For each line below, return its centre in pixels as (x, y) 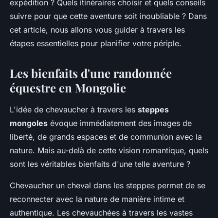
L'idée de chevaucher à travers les (74, 109)
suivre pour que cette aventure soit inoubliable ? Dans (108, 16)
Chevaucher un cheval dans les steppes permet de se (108, 185)
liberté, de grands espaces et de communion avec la (106, 137)
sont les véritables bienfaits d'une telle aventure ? (100, 164)
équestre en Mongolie (68, 88)
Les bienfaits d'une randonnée (91, 73)
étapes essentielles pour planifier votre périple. (96, 43)
